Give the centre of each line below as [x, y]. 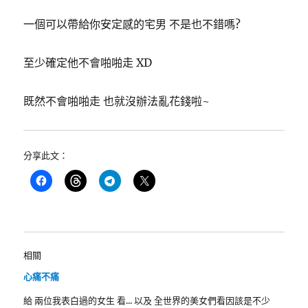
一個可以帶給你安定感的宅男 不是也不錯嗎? [132, 24]
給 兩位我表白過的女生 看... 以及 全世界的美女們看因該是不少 [147, 300]
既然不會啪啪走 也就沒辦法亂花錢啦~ [117, 101]
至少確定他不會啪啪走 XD [88, 62]
